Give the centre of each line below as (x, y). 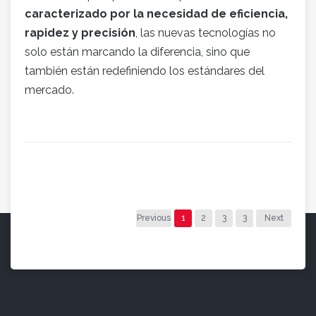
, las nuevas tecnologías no (206, 32)
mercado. (49, 90)
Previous (154, 218)
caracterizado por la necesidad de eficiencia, (156, 13)
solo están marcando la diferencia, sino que (137, 51)
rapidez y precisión (80, 32)
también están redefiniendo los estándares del (145, 71)
